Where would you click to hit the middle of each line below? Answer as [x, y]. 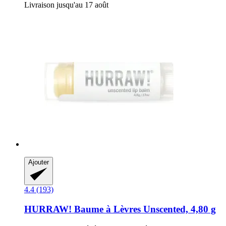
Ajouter [39, 162]
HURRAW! [48, 209]
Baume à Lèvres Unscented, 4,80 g [144, 209]
